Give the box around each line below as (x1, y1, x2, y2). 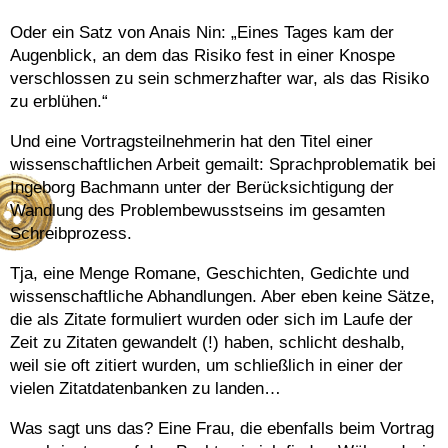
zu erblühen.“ (10, 91, 108, 111)
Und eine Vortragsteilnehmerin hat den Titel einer (10, 131, 373, 151)
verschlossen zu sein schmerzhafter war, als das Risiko (10, 68, 429, 88)
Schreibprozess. (10, 223, 132, 243)
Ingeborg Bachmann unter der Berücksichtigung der (10, 177, 394, 197)
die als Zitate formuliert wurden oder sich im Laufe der (10, 309, 413, 329)
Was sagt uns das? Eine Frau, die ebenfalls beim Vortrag (10, 418, 434, 438)
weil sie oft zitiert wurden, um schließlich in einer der (10, 355, 403, 375)
